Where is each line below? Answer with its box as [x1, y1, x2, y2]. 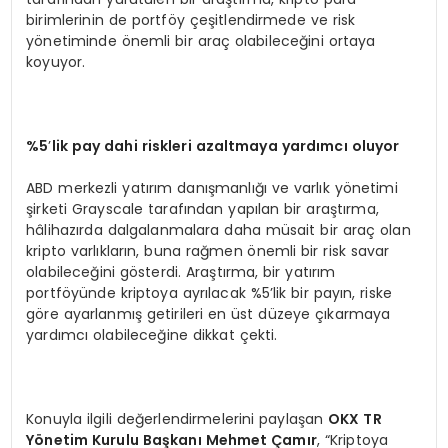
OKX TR [328, 408, 382, 429]
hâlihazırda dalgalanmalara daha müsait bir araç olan [26, 219, 411, 240]
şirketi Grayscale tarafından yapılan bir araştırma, [26, 198, 379, 219]
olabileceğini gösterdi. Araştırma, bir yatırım [26, 261, 336, 282]
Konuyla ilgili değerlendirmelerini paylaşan [26, 408, 329, 429]
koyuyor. [26, 51, 86, 72]
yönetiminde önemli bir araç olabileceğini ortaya [26, 30, 376, 51]
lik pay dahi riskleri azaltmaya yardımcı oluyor [51, 135, 400, 156]
